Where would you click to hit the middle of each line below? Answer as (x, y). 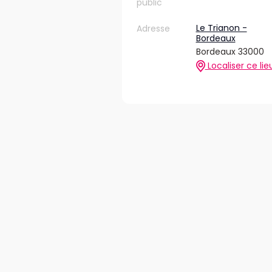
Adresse (153, 29)
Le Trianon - (221, 28)
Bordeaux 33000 (230, 52)
